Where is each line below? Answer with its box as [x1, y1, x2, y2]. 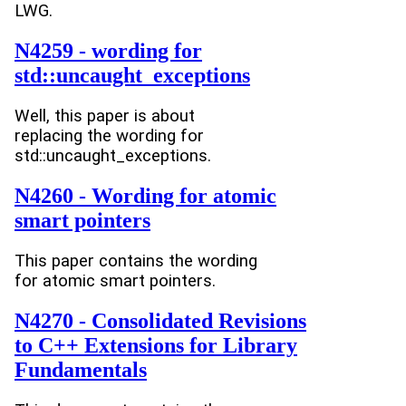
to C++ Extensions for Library [14, 333, 297, 357]
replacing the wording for [14, 126, 204, 147]
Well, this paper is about [14, 106, 195, 127]
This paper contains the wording [14, 251, 257, 272]
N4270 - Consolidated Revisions [14, 308, 306, 333]
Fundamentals [14, 357, 147, 382]
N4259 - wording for [14, 39, 202, 63]
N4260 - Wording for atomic [14, 184, 276, 208]
